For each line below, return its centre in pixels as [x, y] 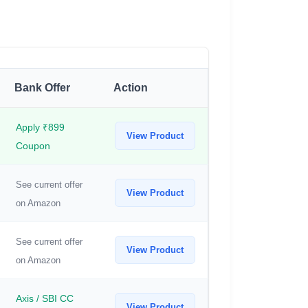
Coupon [33, 146]
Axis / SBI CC [45, 298]
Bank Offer [42, 87]
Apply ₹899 [40, 127]
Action [131, 87]
